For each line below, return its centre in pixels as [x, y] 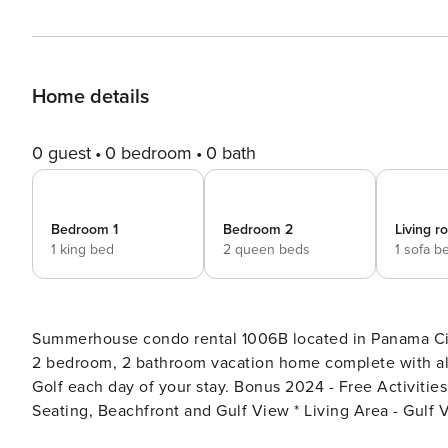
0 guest [61, 153]
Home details [90, 97]
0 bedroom [148, 153]
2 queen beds [266, 249]
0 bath [231, 153]
